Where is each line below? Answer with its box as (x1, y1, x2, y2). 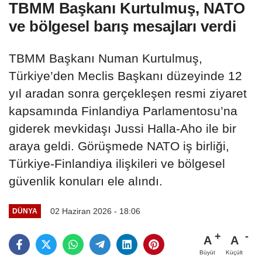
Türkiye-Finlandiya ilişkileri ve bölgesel (9, 157, 225, 171)
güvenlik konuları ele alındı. (9, 174, 163, 188)
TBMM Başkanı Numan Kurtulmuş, (9, 51, 202, 65)
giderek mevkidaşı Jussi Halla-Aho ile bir (9, 122, 236, 136)
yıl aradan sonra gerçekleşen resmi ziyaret (9, 87, 247, 101)
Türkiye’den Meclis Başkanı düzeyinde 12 (9, 69, 242, 83)
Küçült (226, 249, 243, 256)
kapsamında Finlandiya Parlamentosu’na (9, 104, 237, 118)
